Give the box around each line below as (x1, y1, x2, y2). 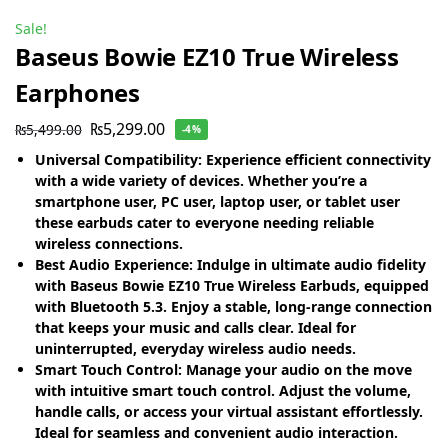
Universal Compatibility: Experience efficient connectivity (35, 149, 431, 169)
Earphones (15, 76, 140, 110)
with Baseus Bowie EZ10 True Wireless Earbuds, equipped (35, 275, 429, 295)
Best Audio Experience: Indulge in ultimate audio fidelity (35, 254, 426, 274)
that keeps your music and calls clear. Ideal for (35, 317, 356, 337)
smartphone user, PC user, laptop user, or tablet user (35, 191, 400, 211)
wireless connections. (35, 233, 183, 253)
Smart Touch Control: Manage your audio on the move (35, 359, 412, 379)
